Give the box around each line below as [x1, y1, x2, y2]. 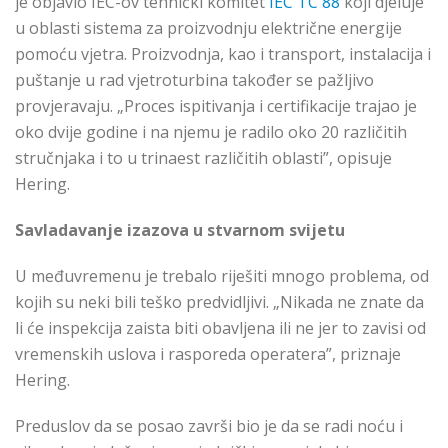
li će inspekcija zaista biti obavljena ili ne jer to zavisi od [15, 317, 426, 340]
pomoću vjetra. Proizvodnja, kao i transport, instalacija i [15, 43, 431, 66]
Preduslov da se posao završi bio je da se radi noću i [15, 415, 403, 438]
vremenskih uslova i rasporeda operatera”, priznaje [15, 343, 401, 366]
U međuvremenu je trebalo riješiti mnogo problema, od [15, 265, 429, 288]
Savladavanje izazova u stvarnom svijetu [15, 219, 345, 242]
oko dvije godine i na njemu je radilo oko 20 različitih [15, 121, 407, 144]
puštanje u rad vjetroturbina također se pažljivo [15, 69, 374, 92]
